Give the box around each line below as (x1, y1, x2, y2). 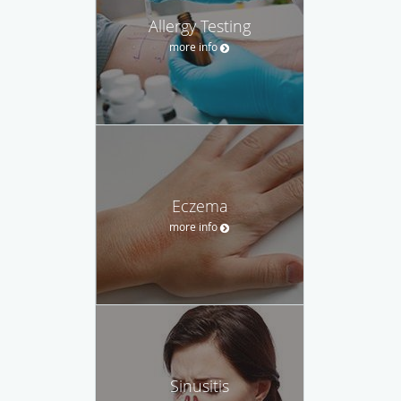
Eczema (171, 194, 228, 217)
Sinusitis (170, 374, 229, 397)
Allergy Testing (149, 14, 251, 37)
